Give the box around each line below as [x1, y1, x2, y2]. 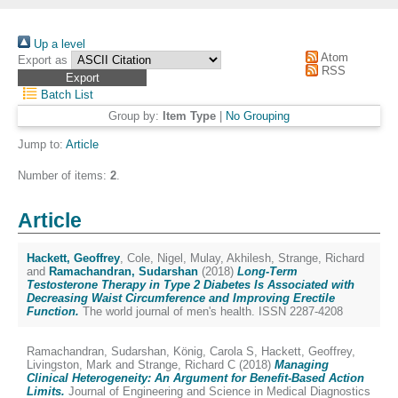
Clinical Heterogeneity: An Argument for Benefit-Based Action [27, 371, 364, 385]
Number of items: [18, 169, 110, 182]
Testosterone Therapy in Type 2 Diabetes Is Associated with [27, 278, 354, 291]
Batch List [37, 88, 94, 101]
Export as [18, 53, 68, 67]
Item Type [163, 109, 216, 123]
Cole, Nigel [127, 251, 183, 265]
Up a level [30, 37, 85, 51]
